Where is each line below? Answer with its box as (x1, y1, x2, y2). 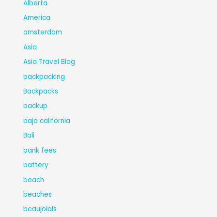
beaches (23, 189, 52, 199)
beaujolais (23, 204, 57, 214)
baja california (23, 116, 71, 125)
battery (23, 160, 49, 170)
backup (23, 101, 48, 111)
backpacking (23, 72, 65, 81)
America (23, 13, 51, 23)
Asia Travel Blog (23, 57, 76, 67)
